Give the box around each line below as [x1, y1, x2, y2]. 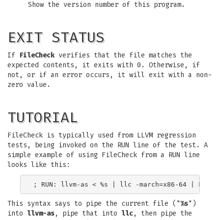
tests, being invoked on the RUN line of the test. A [7, 141, 208, 149]
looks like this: [7, 161, 70, 169]
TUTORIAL [7, 109, 78, 126]
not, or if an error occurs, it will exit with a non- [7, 71, 212, 79]
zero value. [7, 81, 51, 89]
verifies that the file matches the [55, 51, 192, 59]
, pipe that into [55, 209, 121, 218]
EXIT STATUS [7, 28, 105, 46]
